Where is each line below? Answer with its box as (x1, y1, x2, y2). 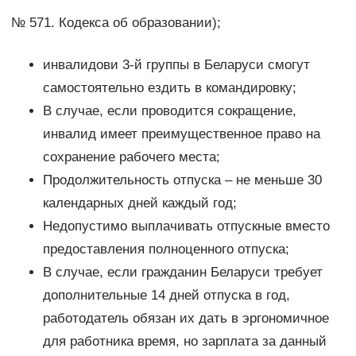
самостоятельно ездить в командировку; (42, 80, 296, 96)
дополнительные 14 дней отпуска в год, (42, 288, 290, 304)
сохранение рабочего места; (42, 149, 220, 165)
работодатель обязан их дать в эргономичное (42, 311, 329, 327)
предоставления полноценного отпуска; (42, 242, 289, 257)
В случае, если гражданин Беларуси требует (42, 265, 323, 281)
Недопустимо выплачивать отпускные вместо (42, 219, 330, 234)
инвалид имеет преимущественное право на (42, 126, 320, 142)
